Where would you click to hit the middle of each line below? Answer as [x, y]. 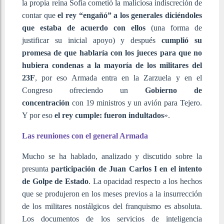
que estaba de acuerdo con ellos [84, 27]
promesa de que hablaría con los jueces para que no [112, 52]
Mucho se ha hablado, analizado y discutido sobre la [112, 156]
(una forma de [174, 27]
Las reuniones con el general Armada [85, 135]
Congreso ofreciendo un [83, 90]
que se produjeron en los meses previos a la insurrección [112, 193]
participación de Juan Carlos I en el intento [126, 168]
